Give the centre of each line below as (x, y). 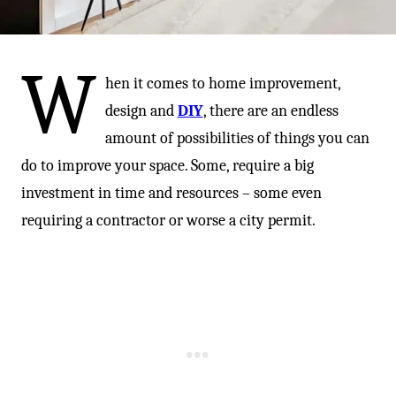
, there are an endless (270, 111)
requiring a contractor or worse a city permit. (168, 221)
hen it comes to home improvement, (222, 84)
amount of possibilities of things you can (237, 138)
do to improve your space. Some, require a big (168, 166)
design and (141, 111)
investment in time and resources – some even (171, 193)
